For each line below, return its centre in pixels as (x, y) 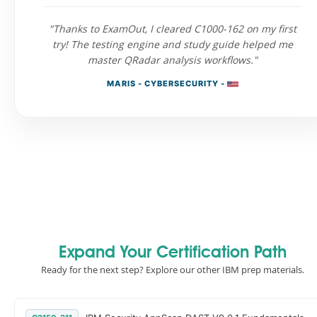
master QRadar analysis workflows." (173, 60)
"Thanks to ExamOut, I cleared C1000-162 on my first (173, 29)
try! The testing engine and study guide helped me (173, 44)
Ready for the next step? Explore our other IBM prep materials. (173, 270)
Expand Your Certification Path (173, 253)
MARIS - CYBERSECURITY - (167, 83)
